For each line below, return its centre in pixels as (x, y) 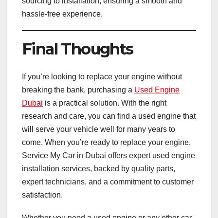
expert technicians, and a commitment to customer (108, 182)
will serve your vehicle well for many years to (99, 129)
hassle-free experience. (62, 14)
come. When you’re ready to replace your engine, (106, 142)
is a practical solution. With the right (105, 103)
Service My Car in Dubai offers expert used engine (109, 155)
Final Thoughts (78, 49)
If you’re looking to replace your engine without (102, 76)
